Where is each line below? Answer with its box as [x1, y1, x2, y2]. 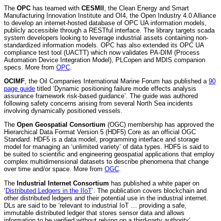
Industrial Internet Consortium [17, 179, 109, 187]
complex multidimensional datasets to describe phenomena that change [4, 158, 209, 166]
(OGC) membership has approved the [106, 121, 214, 129]
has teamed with [31, 4, 81, 12]
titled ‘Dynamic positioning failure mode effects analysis [35, 84, 196, 92]
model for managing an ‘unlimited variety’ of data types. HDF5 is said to [4, 143, 209, 151]
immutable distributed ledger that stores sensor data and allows [4, 209, 184, 217]
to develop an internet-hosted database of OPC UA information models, [4, 19, 207, 27]
